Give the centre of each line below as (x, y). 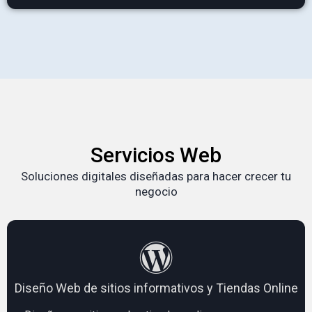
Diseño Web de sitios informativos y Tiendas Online (156, 288)
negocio (156, 191)
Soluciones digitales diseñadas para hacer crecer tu (156, 176)
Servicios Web (156, 155)
